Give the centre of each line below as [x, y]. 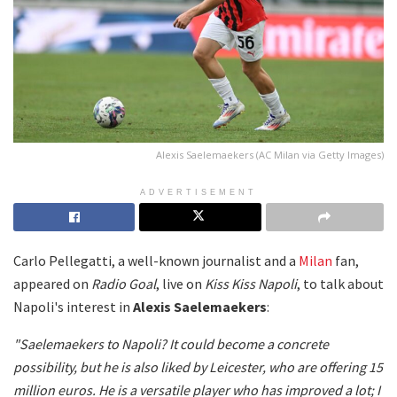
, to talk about [340, 283]
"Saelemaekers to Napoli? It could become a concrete [171, 343]
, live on [180, 283]
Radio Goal [124, 283]
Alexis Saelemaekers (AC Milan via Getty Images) [270, 154]
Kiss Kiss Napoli [251, 283]
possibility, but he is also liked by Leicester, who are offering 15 [198, 366]
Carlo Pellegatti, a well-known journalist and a [156, 260]
